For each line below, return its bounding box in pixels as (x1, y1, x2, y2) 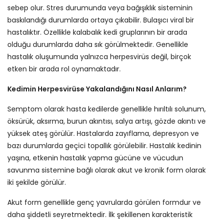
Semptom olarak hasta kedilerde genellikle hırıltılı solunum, (7, 104, 206, 114)
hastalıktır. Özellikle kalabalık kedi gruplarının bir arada (7, 27, 187, 37)
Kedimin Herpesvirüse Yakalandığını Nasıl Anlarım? (7, 84, 187, 94)
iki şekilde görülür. (7, 177, 66, 187)
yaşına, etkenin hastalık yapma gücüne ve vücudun (7, 153, 183, 163)
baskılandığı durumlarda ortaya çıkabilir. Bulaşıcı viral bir (7, 15, 194, 25)
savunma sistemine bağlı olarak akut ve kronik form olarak (7, 165, 206, 175)
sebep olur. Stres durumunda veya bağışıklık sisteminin (7, 2, 193, 13)
